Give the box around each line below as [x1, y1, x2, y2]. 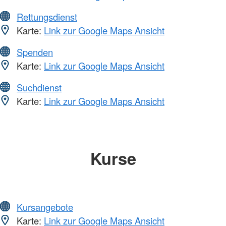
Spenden [17, 45, 53, 59]
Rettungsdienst [17, 10, 77, 23]
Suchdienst [17, 80, 62, 94]
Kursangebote [17, 200, 73, 214]
